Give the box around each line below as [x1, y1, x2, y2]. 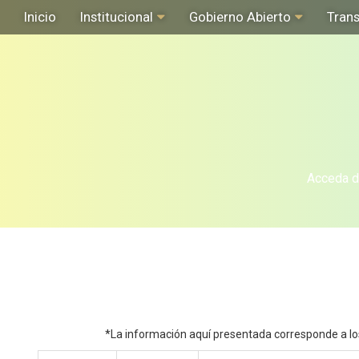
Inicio [24, 9, 56, 25]
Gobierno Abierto [189, 9, 291, 25]
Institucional [80, 9, 153, 25]
